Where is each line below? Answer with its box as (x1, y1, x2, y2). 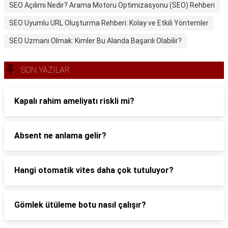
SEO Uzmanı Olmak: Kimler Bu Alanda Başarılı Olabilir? (9, 37, 182, 45)
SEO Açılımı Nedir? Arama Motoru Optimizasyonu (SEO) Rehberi (9, 1, 215, 9)
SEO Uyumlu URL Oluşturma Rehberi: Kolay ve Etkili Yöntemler (9, 19, 209, 27)
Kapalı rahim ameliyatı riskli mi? (14, 96, 134, 106)
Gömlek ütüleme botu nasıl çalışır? (14, 200, 146, 210)
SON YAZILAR (21, 65, 70, 75)
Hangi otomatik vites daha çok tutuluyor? (14, 165, 174, 175)
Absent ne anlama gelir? (14, 131, 106, 140)
